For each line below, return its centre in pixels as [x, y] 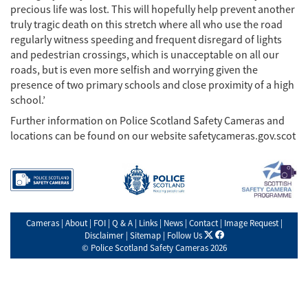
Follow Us [184, 235]
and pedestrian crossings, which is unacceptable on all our [145, 55]
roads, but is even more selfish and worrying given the [134, 70]
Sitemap [145, 235]
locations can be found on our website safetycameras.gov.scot [153, 136]
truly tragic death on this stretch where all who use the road [146, 24]
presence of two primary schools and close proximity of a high [152, 85]
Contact [203, 223]
